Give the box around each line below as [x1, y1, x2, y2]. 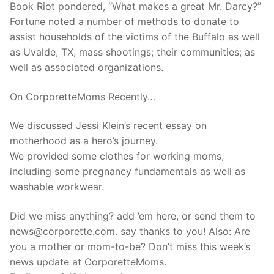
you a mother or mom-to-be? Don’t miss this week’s [10, 240, 250, 253]
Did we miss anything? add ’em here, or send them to [10, 209, 256, 222]
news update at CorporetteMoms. [10, 255, 169, 268]
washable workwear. [10, 180, 104, 193]
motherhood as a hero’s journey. [10, 135, 158, 147]
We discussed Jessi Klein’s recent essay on [10, 119, 207, 132]
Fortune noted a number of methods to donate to [10, 15, 239, 28]
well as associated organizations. [10, 61, 163, 73]
